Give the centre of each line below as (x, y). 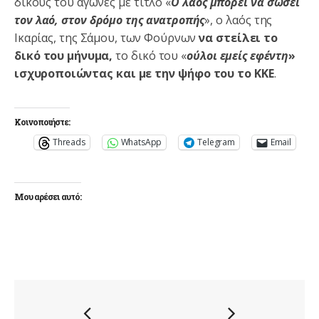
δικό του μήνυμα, (65, 55)
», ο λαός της (239, 20)
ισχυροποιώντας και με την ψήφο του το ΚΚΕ (144, 73)
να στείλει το (239, 37)
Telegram (216, 142)
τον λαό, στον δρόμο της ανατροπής (110, 20)
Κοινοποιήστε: (42, 121)
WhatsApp (141, 142)
